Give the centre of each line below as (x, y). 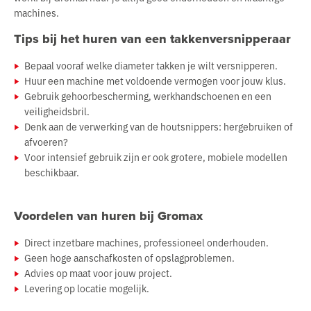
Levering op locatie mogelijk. (87, 288)
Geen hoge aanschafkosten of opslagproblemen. (129, 257)
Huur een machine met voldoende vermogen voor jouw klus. (155, 81)
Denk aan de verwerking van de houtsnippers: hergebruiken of (159, 127)
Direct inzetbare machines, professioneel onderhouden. (146, 242)
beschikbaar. (52, 173)
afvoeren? (46, 142)
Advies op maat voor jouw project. (98, 272)
